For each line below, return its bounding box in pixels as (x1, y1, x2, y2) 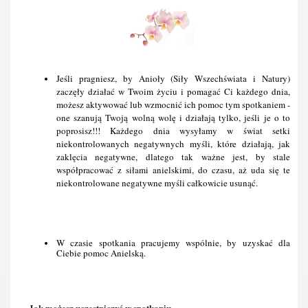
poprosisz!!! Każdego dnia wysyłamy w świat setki (56, 124, 290, 137)
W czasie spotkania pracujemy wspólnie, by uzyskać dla (56, 236, 290, 249)
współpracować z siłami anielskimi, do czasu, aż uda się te (56, 164, 290, 176)
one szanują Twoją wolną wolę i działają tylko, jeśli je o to (56, 111, 290, 124)
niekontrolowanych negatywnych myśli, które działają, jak (56, 137, 290, 150)
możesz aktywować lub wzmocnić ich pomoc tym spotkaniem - (56, 98, 290, 111)
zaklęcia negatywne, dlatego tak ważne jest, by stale (56, 151, 290, 163)
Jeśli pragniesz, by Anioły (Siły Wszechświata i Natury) (56, 72, 290, 85)
